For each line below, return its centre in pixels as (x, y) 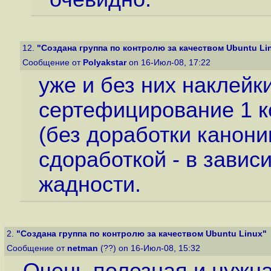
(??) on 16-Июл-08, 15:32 (150, 248)
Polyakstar (105, 63)
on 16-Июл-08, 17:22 (170, 63)
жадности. (90, 185)
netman (83, 248)
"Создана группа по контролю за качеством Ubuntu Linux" (142, 234)
